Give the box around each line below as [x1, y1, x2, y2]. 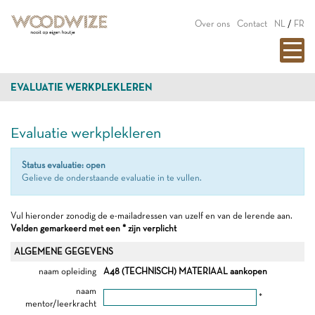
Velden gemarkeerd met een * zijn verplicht [11, 223, 176, 233]
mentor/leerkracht [25, 298, 96, 309]
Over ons [195, 18, 230, 29]
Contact [237, 18, 267, 29]
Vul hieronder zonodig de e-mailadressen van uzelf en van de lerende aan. [11, 210, 292, 221]
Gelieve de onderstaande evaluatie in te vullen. [22, 172, 202, 183]
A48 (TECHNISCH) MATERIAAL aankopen [103, 266, 267, 276]
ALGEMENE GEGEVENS [14, 246, 113, 257]
